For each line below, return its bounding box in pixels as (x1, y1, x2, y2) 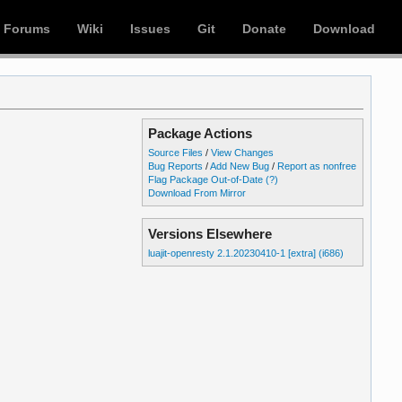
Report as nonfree (277, 160, 357, 171)
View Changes (211, 146, 275, 158)
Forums (4, 22, 50, 36)
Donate (242, 22, 286, 36)
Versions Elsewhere (148, 225, 273, 241)
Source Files (148, 146, 204, 158)
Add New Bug (210, 160, 270, 171)
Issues (130, 22, 170, 36)
